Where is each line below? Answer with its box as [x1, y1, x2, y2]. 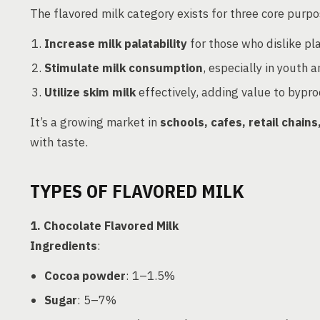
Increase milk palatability [44, 36, 187, 51]
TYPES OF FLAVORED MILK [30, 179, 244, 203]
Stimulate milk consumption [44, 60, 203, 76]
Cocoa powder [44, 268, 126, 284]
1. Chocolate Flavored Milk [30, 218, 179, 234]
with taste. [30, 134, 88, 150]
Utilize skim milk [44, 84, 136, 100]
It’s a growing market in [30, 114, 160, 130]
